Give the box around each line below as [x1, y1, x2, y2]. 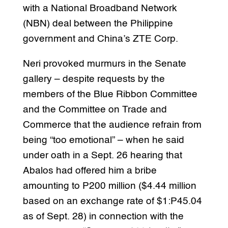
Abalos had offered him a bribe [22, 165, 157, 176]
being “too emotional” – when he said [22, 135, 184, 145]
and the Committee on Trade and [22, 104, 167, 115]
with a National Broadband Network [22, 3, 177, 13]
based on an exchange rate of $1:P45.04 [22, 196, 202, 206]
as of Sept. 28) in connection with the [22, 211, 184, 221]
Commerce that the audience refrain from [22, 120, 202, 130]
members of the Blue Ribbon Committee [22, 89, 197, 99]
